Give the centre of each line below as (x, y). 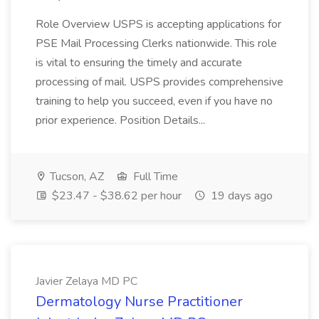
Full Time (154, 177)
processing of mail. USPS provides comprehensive (159, 82)
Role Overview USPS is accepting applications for (158, 24)
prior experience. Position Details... (120, 120)
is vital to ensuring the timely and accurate (139, 63)
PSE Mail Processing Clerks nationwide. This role (156, 43)
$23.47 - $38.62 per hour (115, 196)
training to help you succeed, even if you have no (154, 101)
